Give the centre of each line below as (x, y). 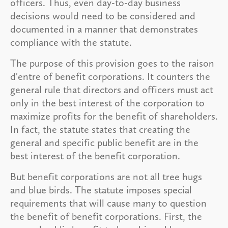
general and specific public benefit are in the (104, 142)
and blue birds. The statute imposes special (101, 190)
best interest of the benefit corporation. (95, 155)
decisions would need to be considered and (103, 16)
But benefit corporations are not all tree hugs (106, 176)
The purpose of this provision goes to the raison (112, 63)
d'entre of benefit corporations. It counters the (110, 76)
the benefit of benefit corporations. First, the (106, 216)
